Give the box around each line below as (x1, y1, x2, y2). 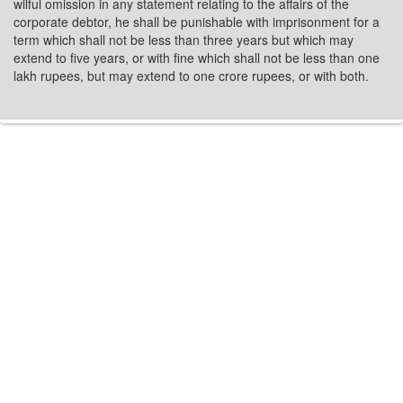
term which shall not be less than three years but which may (13, 31, 354, 49)
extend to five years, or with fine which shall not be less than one (13, 49, 380, 67)
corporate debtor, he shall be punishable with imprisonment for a (13, 13, 380, 31)
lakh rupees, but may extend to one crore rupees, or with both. (13, 67, 369, 85)
